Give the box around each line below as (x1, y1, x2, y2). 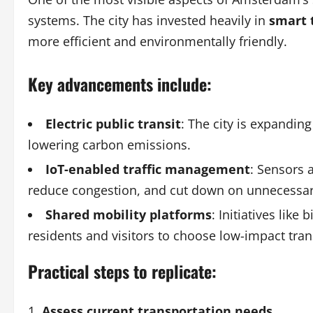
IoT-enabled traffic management (45, 161, 250, 177)
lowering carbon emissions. (28, 136, 191, 153)
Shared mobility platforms (45, 206, 212, 223)
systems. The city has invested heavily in (28, 12, 269, 29)
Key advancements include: (28, 71, 212, 96)
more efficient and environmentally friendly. (28, 33, 287, 50)
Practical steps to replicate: (28, 259, 217, 284)
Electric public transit (45, 115, 181, 132)
